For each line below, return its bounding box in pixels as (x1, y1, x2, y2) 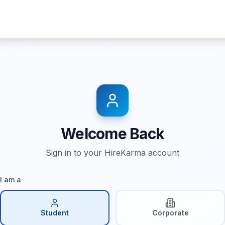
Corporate (152, 208, 189, 217)
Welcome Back (61, 124, 164, 143)
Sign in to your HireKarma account (46, 147, 179, 158)
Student (41, 208, 69, 217)
